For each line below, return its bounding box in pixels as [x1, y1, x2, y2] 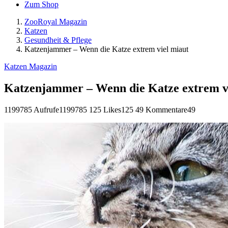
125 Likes [89, 105, 121, 114]
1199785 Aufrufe [4, 105, 59, 114]
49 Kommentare [135, 105, 187, 114]
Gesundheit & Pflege [24, 36, 92, 44]
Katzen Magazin [4, 62, 57, 71]
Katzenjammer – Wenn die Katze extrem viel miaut [24, 45, 188, 53]
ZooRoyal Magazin [24, 17, 87, 26]
